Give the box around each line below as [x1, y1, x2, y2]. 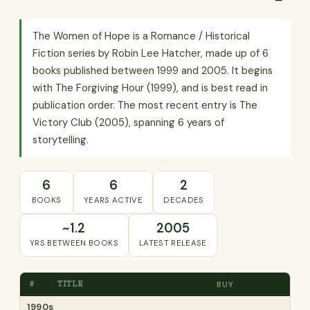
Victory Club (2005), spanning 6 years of [33, 116, 224, 129]
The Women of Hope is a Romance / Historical [33, 29, 250, 43]
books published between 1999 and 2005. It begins [33, 64, 273, 77]
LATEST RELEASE [138, 238, 207, 248]
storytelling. [33, 133, 89, 147]
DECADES [163, 195, 204, 206]
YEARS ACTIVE [84, 195, 143, 206]
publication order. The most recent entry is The [33, 98, 257, 112]
